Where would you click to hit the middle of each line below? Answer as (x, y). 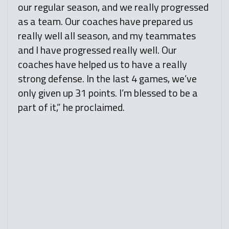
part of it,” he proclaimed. (71, 107)
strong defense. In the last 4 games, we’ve (107, 79)
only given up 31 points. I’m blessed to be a (108, 93)
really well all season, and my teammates (107, 36)
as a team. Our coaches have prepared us (105, 21)
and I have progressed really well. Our (97, 50)
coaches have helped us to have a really (102, 64)
